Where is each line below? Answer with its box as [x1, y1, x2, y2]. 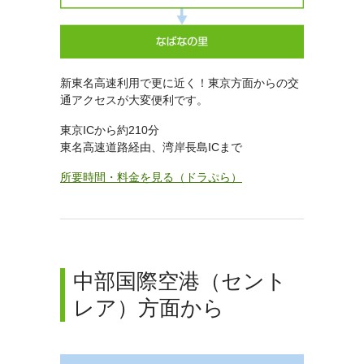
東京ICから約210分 [60, 123, 159, 136]
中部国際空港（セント [73, 268, 287, 293]
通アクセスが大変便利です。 [60, 93, 208, 106]
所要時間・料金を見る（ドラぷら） [60, 170, 242, 184]
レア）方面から [73, 295, 224, 320]
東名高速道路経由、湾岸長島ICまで [60, 140, 242, 154]
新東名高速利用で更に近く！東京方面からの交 [60, 76, 299, 89]
